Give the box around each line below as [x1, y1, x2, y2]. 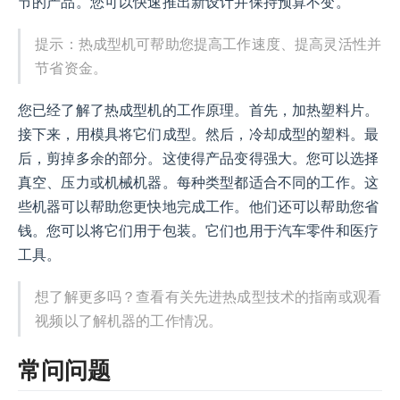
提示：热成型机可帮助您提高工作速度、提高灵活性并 [35, 37, 382, 53]
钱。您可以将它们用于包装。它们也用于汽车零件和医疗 [18, 223, 379, 239]
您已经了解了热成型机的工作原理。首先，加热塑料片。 [18, 103, 379, 119]
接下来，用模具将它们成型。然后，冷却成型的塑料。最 [18, 127, 379, 143]
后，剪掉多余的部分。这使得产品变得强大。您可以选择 [18, 151, 379, 167]
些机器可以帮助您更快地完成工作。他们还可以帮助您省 [18, 199, 379, 215]
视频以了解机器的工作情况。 [35, 313, 223, 329]
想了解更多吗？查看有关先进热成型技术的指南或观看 [35, 289, 382, 305]
